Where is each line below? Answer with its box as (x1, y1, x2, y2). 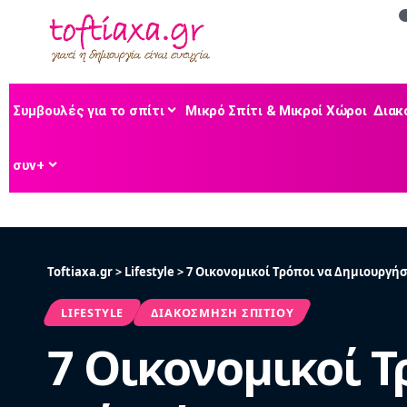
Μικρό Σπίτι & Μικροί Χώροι (185, 102, 367, 119)
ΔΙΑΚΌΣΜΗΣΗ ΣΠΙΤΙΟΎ (151, 303, 294, 321)
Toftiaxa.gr (47, 263, 113, 280)
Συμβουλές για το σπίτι (13, 102, 164, 119)
